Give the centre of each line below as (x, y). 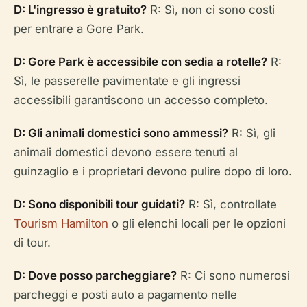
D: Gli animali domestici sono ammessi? (121, 133)
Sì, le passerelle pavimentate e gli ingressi (127, 81)
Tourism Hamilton (61, 223)
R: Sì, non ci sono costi (211, 10)
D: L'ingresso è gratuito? (80, 10)
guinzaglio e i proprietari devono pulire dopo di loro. (153, 171)
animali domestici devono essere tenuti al (126, 152)
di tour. (32, 243)
